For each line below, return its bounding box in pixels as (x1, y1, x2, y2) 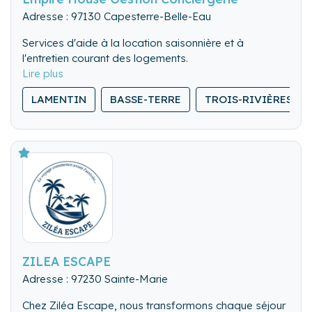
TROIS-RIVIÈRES (205, 92, 292, 106)
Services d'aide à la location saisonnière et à (22, 36, 244, 49)
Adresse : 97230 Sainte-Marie (22, 272, 168, 286)
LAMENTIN (31, 92, 86, 106)
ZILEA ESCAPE (22, 253, 111, 269)
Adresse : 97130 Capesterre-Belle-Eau (22, 9, 211, 23)
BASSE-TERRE (110, 92, 181, 106)
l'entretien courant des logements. (22, 51, 188, 65)
